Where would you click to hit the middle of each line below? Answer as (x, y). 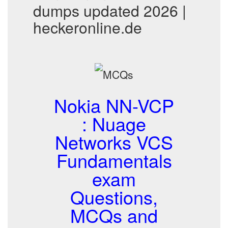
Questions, (114, 197)
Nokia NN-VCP (114, 105)
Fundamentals (114, 160)
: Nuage (114, 123)
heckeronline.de (88, 27)
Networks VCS (114, 142)
